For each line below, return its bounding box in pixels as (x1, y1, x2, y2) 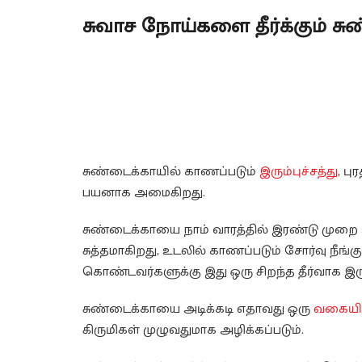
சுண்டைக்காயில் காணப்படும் (82, 161, 259, 183)
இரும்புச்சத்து (259, 161, 338, 183)
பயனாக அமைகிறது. (82, 182, 205, 204)
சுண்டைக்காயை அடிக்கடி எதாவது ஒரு (82, 298, 314, 321)
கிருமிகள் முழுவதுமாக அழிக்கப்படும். (82, 319, 304, 342)
